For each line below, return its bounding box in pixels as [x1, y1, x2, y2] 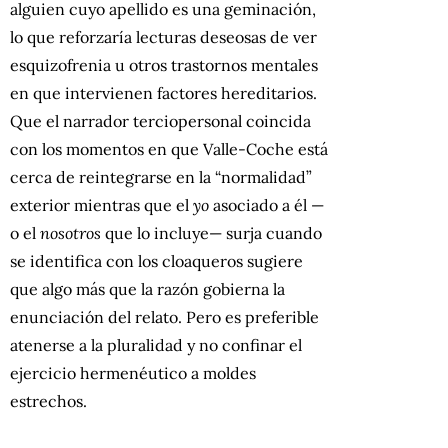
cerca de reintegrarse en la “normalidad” [10, 166, 312, 187]
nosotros [40, 222, 101, 243]
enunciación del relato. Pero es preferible [10, 306, 319, 327]
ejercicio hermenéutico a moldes [10, 362, 256, 383]
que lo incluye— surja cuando [101, 222, 322, 243]
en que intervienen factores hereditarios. [10, 82, 317, 103]
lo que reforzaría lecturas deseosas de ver [10, 26, 317, 47]
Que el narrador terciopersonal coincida [10, 110, 311, 131]
